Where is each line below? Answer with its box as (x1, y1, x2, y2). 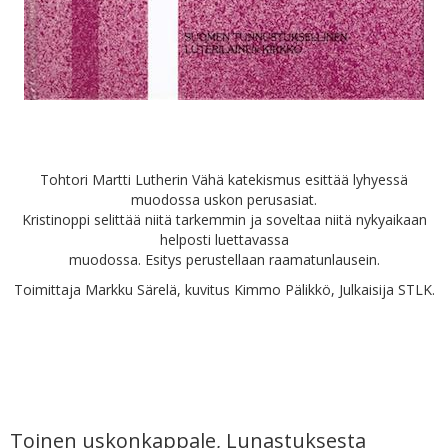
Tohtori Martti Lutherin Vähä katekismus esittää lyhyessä (40, 170, 408, 189)
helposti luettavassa (159, 230, 289, 249)
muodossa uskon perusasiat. (131, 190, 317, 209)
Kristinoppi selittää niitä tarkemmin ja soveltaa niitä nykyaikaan (21, 210, 427, 229)
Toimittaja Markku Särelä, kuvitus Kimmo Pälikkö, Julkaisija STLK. (13, 280, 435, 299)
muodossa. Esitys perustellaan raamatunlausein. (68, 250, 380, 269)
